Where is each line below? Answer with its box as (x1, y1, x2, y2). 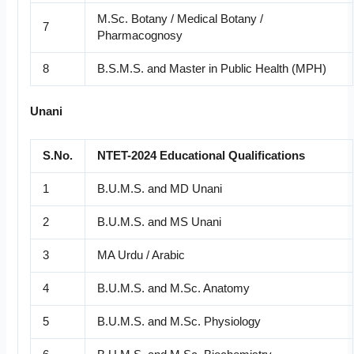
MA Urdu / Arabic (96, 248, 185, 262)
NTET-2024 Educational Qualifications (96, 149, 305, 162)
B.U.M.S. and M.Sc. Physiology (96, 314, 261, 328)
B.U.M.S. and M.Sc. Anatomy (96, 281, 250, 295)
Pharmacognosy (96, 29, 183, 43)
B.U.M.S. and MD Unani (96, 182, 222, 195)
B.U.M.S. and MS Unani (96, 215, 221, 228)
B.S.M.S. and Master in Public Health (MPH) (96, 62, 326, 76)
